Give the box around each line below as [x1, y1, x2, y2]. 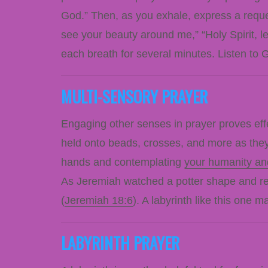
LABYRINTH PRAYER [61, 230, 179, 255]
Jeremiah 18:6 [65, 194, 133, 206]
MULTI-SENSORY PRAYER [61, 84, 208, 108]
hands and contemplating [61, 156, 184, 168]
